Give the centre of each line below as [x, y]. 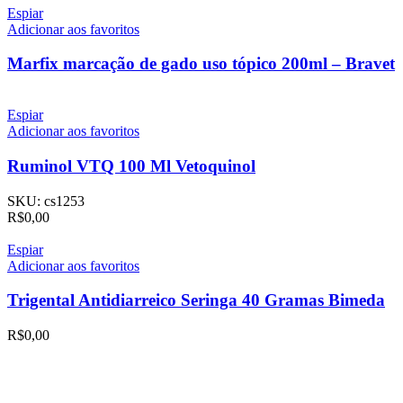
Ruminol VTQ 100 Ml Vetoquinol [131, 166]
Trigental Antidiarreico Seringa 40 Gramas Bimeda [196, 300]
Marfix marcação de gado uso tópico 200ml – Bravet [201, 64]
